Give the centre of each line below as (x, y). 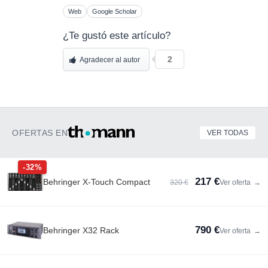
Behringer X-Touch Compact (97, 182)
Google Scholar (115, 11)
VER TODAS (228, 133)
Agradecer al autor (110, 60)
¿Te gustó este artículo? (117, 35)
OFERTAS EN (40, 133)
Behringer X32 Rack (81, 230)
